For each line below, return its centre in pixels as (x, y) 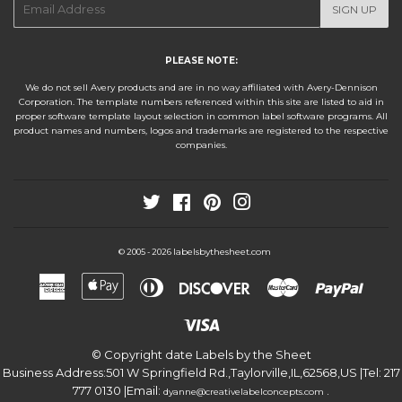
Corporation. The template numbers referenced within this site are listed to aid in (201, 101)
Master (319, 282)
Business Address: (54, 373)
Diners (182, 282)
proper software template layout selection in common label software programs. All (201, 116)
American (94, 282)
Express (88, 300)
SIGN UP (354, 9)
